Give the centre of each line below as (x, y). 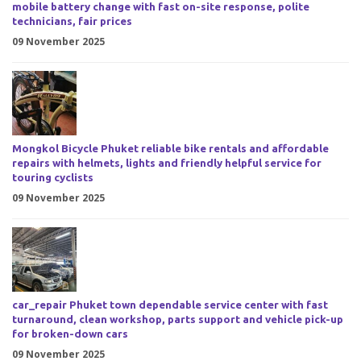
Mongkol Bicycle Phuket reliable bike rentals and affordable (170, 149)
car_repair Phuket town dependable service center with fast (170, 305)
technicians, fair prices (72, 22)
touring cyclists (53, 178)
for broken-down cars (70, 334)
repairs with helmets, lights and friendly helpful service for (167, 164)
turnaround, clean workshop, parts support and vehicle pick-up (178, 320)
